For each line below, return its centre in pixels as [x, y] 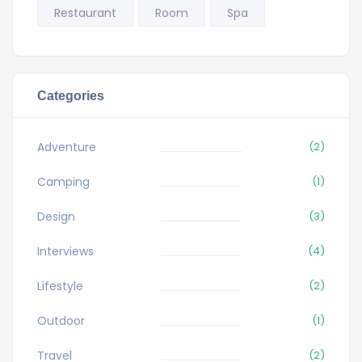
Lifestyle [60, 286]
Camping [63, 181]
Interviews [65, 251]
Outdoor [61, 320]
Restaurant [85, 13]
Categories [71, 95]
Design [56, 216]
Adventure [67, 147]
